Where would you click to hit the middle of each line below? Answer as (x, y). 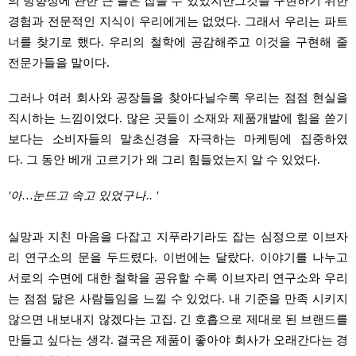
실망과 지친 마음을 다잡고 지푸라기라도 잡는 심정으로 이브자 (178, 236)
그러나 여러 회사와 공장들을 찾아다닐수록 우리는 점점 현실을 (178, 97)
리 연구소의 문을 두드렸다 (81, 257)
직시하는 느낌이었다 (64, 118)
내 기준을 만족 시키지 (289, 298)
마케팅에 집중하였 (296, 139)
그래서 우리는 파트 (297, 21)
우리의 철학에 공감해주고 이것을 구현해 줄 (228, 42)
